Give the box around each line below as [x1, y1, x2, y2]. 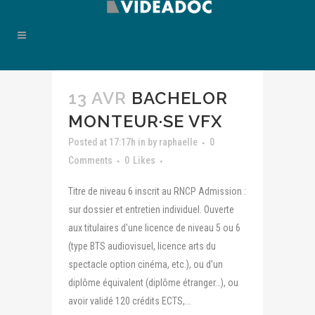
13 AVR [68, 88, 127, 108]
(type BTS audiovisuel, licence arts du [68, 240, 216, 252]
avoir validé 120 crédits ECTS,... [68, 295, 191, 307]
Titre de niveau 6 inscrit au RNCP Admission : [68, 186, 246, 197]
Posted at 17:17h [68, 136, 136, 148]
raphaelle [159, 136, 198, 148]
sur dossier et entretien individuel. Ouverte [68, 204, 234, 215]
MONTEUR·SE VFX [68, 111, 222, 131]
